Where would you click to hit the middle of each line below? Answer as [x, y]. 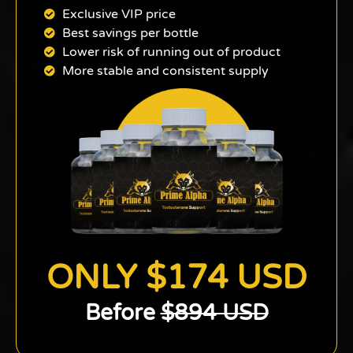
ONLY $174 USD [176, 278]
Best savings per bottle [130, 33]
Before [123, 313]
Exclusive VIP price [119, 14]
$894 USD [214, 313]
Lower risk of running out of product [171, 52]
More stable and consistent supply [165, 71]
